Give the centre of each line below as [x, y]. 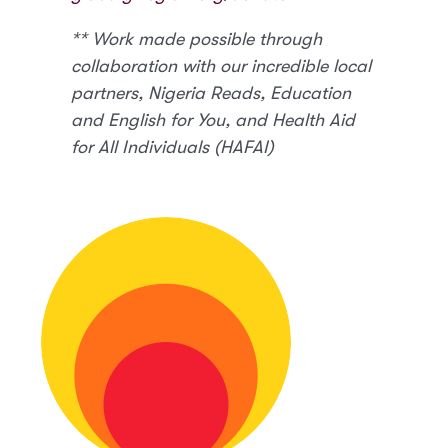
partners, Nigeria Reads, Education [211, 92]
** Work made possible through [197, 38]
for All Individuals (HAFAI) [173, 146]
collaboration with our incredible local [221, 65]
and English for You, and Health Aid [213, 119]
